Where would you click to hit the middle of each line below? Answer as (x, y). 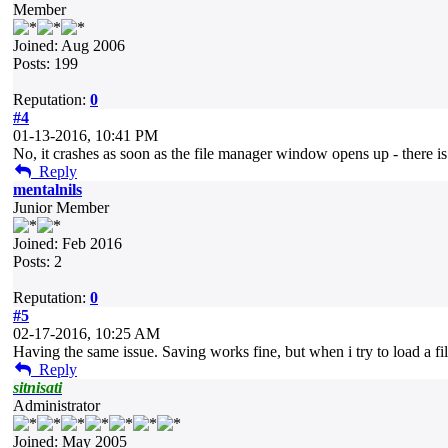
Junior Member (61, 207)
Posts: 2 (37, 261)
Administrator (56, 405)
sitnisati (37, 387)
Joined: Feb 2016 (67, 243)
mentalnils (47, 189)
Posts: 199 (45, 63)
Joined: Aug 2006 (69, 45)
